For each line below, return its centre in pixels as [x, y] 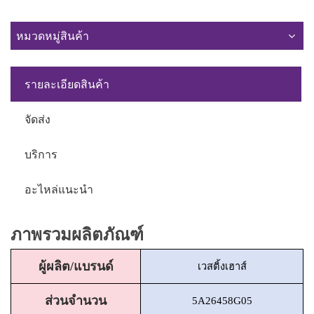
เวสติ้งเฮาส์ [222, 266]
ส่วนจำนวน [76, 300]
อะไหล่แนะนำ [59, 189]
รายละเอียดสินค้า [67, 84]
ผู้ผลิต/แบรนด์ [76, 266]
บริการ [41, 154]
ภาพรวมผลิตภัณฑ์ [77, 234]
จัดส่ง [37, 119]
